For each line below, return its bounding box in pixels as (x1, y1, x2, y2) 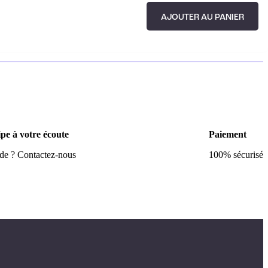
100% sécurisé (209, 150, 263, 160)
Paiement (209, 129, 246, 140)
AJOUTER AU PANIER (161, 13, 244, 22)
